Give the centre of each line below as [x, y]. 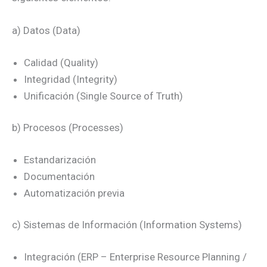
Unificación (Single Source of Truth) [103, 96]
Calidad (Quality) [61, 62]
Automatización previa [74, 193]
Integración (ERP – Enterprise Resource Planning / [135, 257]
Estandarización [60, 159]
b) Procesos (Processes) [68, 128]
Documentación [59, 176]
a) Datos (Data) [46, 31]
